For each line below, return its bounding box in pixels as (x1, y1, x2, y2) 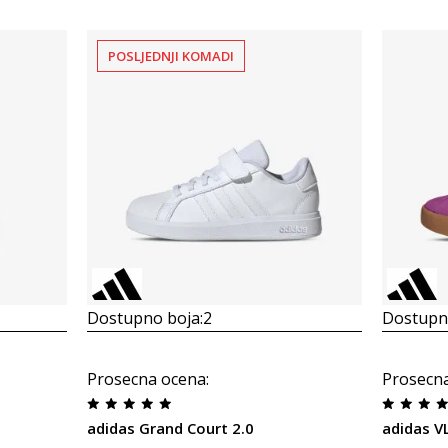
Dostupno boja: (86, 307, 203, 329)
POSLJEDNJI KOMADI (107, 47, 234, 65)
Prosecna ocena (86, 368, 206, 390)
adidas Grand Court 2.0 (86, 418, 254, 438)
